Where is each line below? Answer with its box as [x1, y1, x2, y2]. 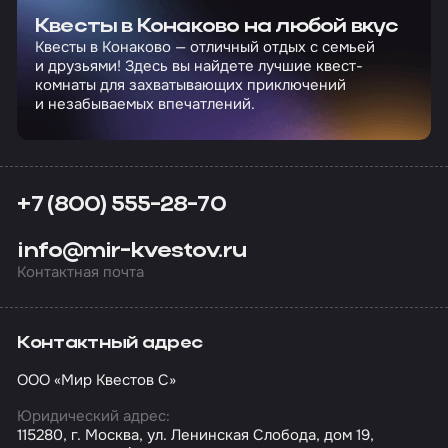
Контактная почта [17, 261, 145, 282]
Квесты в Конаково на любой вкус [34, 17, 399, 38]
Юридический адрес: [17, 405, 171, 426]
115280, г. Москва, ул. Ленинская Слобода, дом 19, [17, 424, 375, 445]
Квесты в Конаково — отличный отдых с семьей [34, 37, 375, 58]
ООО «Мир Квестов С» [17, 369, 177, 390]
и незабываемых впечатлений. [34, 94, 255, 115]
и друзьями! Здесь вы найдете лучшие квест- [34, 56, 363, 77]
